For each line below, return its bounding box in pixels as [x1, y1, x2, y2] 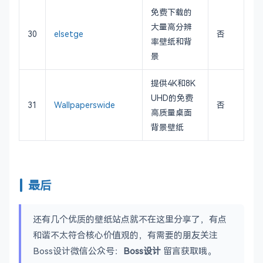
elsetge [54, 28, 83, 39]
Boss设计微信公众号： [33, 244, 123, 257]
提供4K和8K [151, 77, 195, 89]
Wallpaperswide [54, 99, 115, 110]
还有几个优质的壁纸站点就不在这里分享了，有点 [33, 213, 227, 225]
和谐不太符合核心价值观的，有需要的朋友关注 [33, 228, 218, 241]
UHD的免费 [151, 92, 193, 103]
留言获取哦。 [161, 244, 216, 257]
